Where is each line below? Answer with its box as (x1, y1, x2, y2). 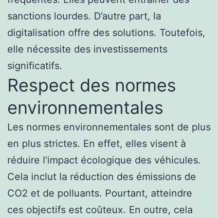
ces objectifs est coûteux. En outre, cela (7, 204, 193, 216)
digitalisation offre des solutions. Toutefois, (7, 27, 205, 39)
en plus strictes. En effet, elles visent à (7, 138, 186, 150)
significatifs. (7, 60, 62, 72)
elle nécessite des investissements (7, 43, 167, 55)
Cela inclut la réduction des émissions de (7, 171, 196, 183)
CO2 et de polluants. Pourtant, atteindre (7, 187, 192, 200)
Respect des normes (7, 74, 176, 96)
